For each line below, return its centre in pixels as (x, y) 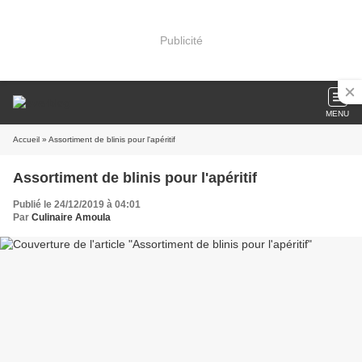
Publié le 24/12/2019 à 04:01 (77, 204)
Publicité (181, 40)
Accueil (26, 139)
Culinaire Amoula (71, 217)
